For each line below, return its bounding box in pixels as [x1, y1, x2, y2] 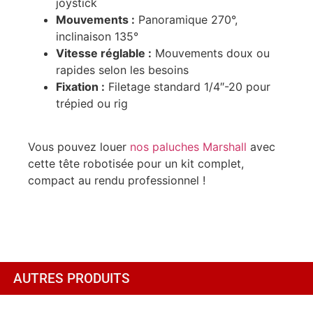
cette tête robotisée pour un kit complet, [28, 156, 244, 171]
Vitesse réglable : [56, 45, 152, 60]
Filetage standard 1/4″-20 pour [105, 79, 270, 94]
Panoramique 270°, [135, 12, 238, 27]
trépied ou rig [56, 96, 128, 110]
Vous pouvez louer [28, 140, 130, 154]
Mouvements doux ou [152, 45, 270, 60]
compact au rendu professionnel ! [28, 173, 205, 188]
